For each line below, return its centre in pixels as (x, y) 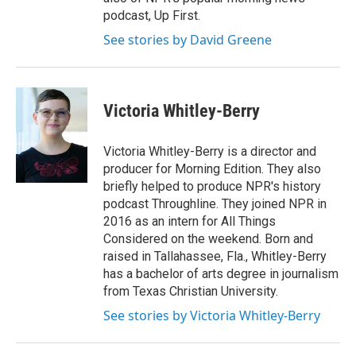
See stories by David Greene (188, 40)
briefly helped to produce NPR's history (212, 186)
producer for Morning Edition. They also (212, 169)
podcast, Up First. (152, 15)
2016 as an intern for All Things (190, 221)
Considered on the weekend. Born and (208, 239)
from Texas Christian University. (191, 291)
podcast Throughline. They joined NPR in (215, 204)
